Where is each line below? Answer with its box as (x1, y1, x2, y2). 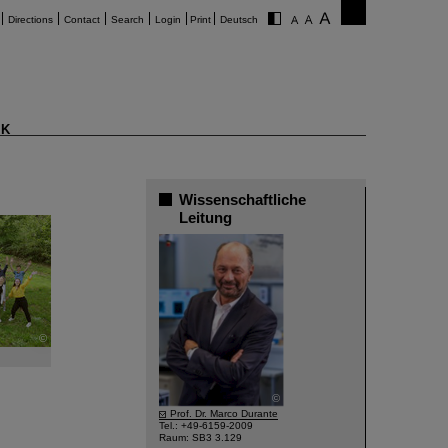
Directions (8, 14, 53, 25)
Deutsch (220, 14, 258, 25)
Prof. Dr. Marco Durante (170, 408, 278, 419)
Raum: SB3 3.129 (159, 432, 242, 443)
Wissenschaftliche (179, 191, 306, 208)
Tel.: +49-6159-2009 (159, 420, 253, 431)
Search (111, 14, 144, 25)
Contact (64, 14, 100, 25)
